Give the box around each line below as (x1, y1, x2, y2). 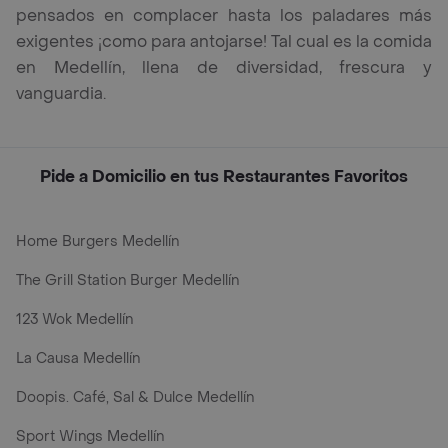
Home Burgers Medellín (16, 232, 179, 252)
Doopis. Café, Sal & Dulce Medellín (16, 388, 254, 408)
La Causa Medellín (16, 349, 140, 369)
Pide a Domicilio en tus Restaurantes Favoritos (40, 166, 408, 188)
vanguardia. (16, 83, 106, 105)
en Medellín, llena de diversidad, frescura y (16, 57, 432, 79)
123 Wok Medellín (16, 310, 133, 330)
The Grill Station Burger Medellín (16, 271, 239, 291)
